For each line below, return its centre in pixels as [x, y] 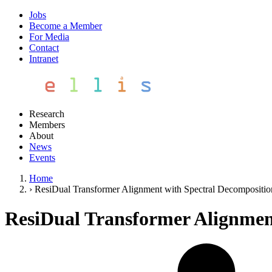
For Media [49, 37]
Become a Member [66, 26]
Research [47, 114]
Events [42, 158]
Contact [44, 48]
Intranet [44, 59]
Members [47, 125]
